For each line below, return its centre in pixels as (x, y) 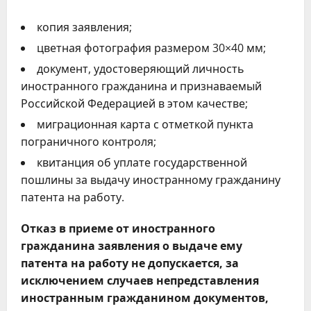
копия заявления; (84, 27)
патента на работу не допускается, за (130, 263)
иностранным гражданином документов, (145, 298)
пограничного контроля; (89, 142)
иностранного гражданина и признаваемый (141, 86)
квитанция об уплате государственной (142, 162)
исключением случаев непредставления (140, 280)
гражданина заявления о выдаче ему (132, 246)
